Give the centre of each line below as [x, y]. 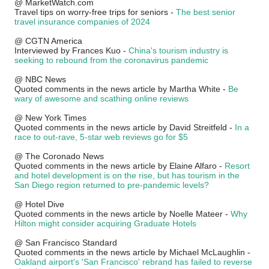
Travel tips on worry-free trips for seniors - [95, 12]
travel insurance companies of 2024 [82, 22]
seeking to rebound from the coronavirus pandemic [111, 60]
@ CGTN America [48, 41]
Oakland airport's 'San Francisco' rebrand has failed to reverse [133, 262]
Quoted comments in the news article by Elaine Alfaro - [119, 166]
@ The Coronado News [59, 156]
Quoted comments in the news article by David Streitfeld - [125, 127]
